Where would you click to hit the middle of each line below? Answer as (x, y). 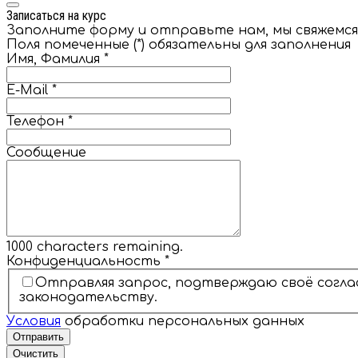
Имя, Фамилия (53, 59)
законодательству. (88, 298)
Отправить (38, 337)
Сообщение (46, 152)
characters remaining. (108, 247)
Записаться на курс (56, 15)
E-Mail (27, 90)
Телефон (35, 121)
